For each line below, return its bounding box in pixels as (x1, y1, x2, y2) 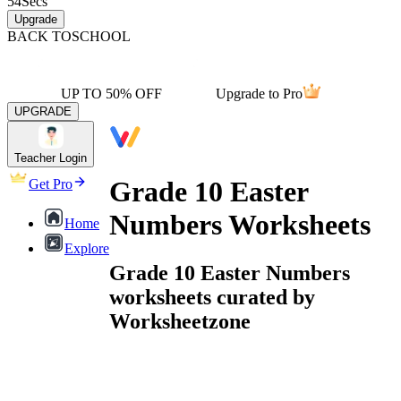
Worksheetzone (109, 309, 251, 333)
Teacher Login (14, 151, 87, 165)
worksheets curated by (109, 285, 315, 309)
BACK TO (7, 29, 72, 44)
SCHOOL (72, 29, 131, 44)
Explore (64, 241, 109, 256)
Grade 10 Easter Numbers (109, 260, 350, 285)
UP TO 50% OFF (61, 86, 162, 101)
